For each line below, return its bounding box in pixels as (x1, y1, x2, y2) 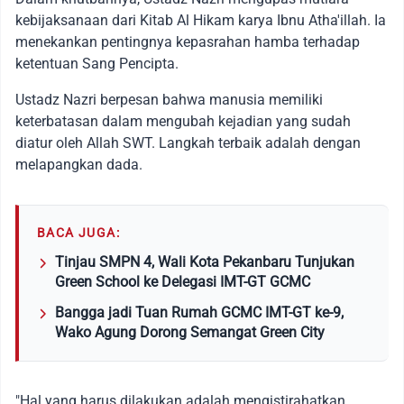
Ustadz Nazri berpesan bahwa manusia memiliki (15, 90, 323, 108)
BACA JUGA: (37, 225, 120, 240)
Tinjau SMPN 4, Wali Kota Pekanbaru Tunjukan (55, 252, 354, 271)
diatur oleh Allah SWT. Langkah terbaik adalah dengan (15, 133, 361, 151)
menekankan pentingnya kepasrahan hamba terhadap (15, 32, 360, 50)
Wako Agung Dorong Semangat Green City (55, 323, 325, 341)
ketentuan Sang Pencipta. (15, 54, 179, 72)
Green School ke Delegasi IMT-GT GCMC (55, 272, 310, 290)
